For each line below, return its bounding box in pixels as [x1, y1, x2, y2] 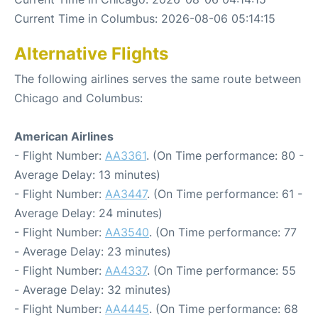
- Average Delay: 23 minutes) [14, 244, 171, 258]
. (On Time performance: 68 [149, 302, 298, 316]
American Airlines [14, 129, 114, 143]
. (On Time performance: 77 [149, 225, 297, 239]
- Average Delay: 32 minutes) [14, 283, 171, 297]
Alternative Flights [14, 43, 168, 64]
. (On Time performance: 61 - [147, 187, 302, 201]
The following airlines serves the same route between [14, 72, 301, 86]
